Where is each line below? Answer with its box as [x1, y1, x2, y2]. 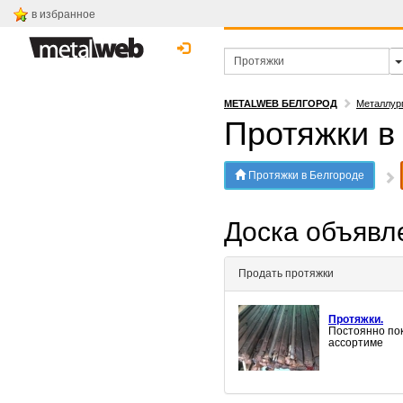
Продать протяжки [238, 267, 334, 281]
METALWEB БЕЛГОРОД [224, 98, 337, 109]
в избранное [31, 8, 95, 21]
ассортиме [328, 336, 383, 350]
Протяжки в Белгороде [246, 169, 364, 182]
